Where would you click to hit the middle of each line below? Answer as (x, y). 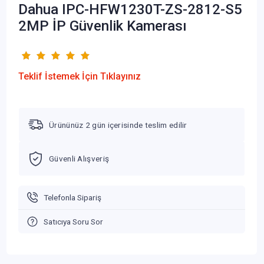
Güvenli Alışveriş (79, 159)
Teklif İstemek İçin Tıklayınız (80, 77)
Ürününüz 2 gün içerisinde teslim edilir (118, 125)
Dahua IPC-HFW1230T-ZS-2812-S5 (130, 10)
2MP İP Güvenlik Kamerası (103, 26)
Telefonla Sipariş (72, 197)
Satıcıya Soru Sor (73, 221)
